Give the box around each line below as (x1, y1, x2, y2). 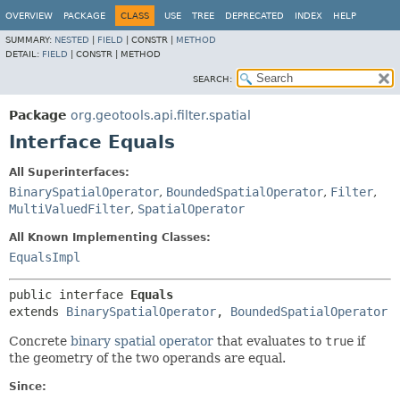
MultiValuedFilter (9, 202, 130, 216)
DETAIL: (5, 49, 42, 59)
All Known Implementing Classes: (9, 231, 211, 244)
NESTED (54, 35, 89, 45)
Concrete (9, 334, 71, 348)
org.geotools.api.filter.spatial (71, 108, 251, 122)
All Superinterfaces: (9, 166, 129, 179)
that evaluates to (213, 334, 325, 348)
